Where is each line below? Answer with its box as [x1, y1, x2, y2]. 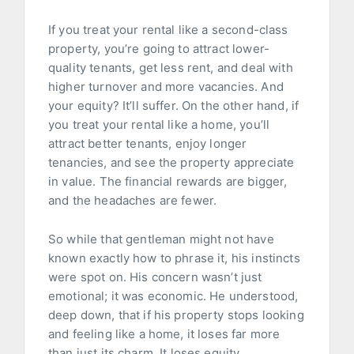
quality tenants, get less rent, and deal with [48, 60, 293, 76]
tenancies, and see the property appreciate [48, 155, 295, 171]
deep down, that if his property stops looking [48, 307, 304, 323]
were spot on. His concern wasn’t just [48, 269, 262, 285]
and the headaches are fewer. [48, 193, 217, 209]
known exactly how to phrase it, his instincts [48, 250, 300, 266]
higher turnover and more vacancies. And [48, 79, 284, 95]
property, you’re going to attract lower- [48, 41, 269, 57]
